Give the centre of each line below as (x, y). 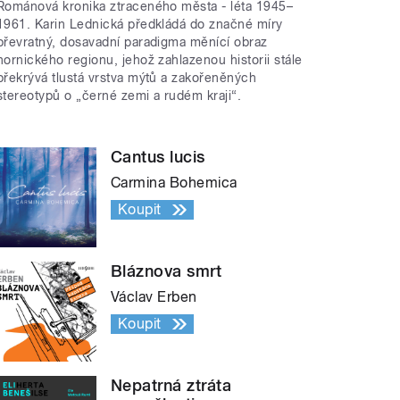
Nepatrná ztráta (171, 385)
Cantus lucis (158, 156)
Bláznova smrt (167, 271)
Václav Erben (154, 296)
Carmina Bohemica (174, 182)
